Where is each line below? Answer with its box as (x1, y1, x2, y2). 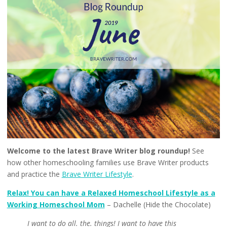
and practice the (7, 169, 62, 179)
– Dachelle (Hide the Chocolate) (104, 200, 211, 210)
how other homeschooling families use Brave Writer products (7, 158, 209, 168)
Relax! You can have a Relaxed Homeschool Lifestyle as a (7, 188, 215, 198)
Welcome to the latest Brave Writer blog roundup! (7, 146, 190, 156)
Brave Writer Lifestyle (61, 169, 132, 179)
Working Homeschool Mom (7, 200, 105, 210)
